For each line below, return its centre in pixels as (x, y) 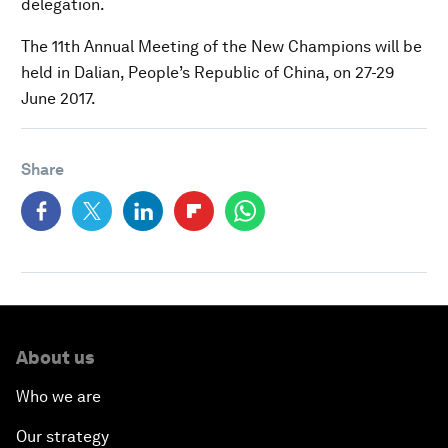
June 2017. (58, 98)
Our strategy (62, 436)
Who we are (58, 396)
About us (55, 357)
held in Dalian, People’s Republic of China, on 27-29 (207, 72)
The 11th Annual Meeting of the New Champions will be (221, 46)
